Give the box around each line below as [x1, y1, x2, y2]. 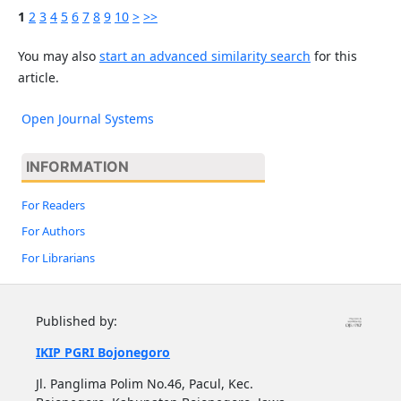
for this [310, 47, 357, 64]
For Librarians [21, 250, 95, 267]
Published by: [35, 312, 117, 330]
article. [17, 68, 59, 86]
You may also [17, 47, 99, 64]
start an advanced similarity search [98, 47, 311, 64]
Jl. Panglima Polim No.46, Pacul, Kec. [35, 375, 253, 393]
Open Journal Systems [21, 109, 154, 127]
